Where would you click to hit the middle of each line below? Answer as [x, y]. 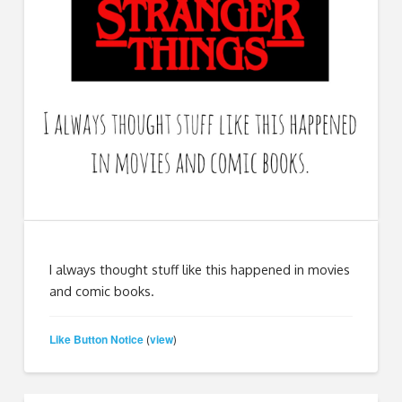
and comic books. [102, 291]
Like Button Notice [97, 339]
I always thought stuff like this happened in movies [200, 270]
